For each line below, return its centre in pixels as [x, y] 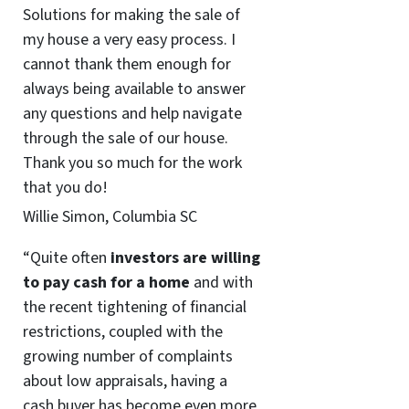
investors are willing [185, 257]
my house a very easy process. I [129, 40]
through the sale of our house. [125, 139]
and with [221, 282]
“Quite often [66, 257]
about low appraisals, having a [125, 381]
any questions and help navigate [132, 114]
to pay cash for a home [106, 282]
